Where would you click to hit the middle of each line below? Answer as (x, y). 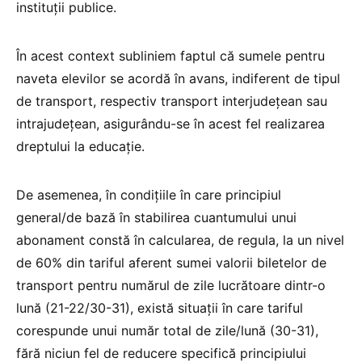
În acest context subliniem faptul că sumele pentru (170, 55)
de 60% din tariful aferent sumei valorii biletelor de (171, 262)
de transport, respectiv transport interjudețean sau (172, 101)
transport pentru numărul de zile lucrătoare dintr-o (171, 285)
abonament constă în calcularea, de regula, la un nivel (180, 240)
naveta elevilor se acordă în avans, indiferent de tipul (178, 78)
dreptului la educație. (80, 146)
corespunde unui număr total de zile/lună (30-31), (167, 330)
